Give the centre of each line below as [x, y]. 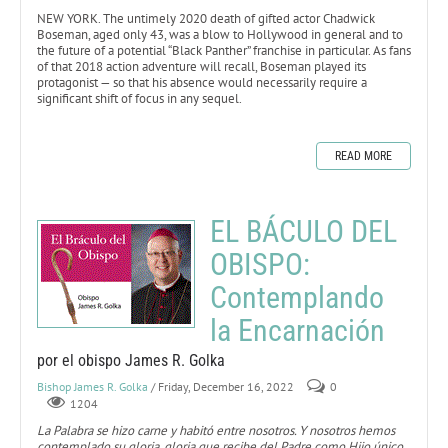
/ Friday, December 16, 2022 [222, 386]
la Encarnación [297, 330]
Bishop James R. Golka [92, 386]
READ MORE [363, 155]
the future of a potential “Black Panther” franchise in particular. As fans [224, 50]
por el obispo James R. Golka [131, 360]
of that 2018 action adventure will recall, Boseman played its [201, 66]
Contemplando [297, 297]
